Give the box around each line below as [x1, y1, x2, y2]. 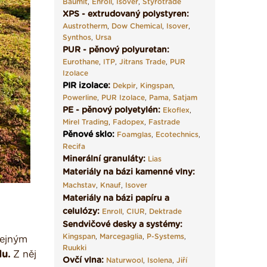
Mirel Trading [63, 119, 108, 126]
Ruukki [63, 244, 86, 252]
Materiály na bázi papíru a [63, 194, 169, 203]
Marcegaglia [100, 233, 142, 240]
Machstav [63, 182, 96, 189]
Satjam [173, 94, 197, 101]
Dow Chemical [111, 23, 162, 30]
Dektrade [149, 208, 182, 215]
